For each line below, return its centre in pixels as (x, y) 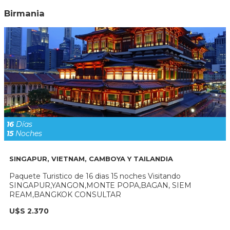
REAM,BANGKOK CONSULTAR (65, 195)
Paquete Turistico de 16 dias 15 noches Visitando (95, 176)
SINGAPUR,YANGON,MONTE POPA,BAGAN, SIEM (100, 186)
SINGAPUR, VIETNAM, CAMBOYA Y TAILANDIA (91, 158)
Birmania (24, 14)
